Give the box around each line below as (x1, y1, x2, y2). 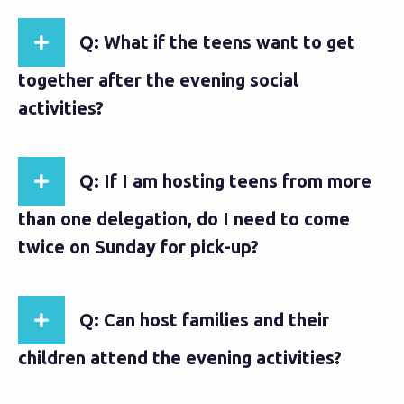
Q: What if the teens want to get (79, 32, 355, 52)
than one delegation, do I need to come (18, 208, 350, 229)
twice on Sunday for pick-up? (18, 236, 259, 257)
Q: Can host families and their (79, 309, 329, 330)
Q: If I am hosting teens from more (79, 170, 372, 191)
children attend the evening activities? (18, 347, 342, 368)
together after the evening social (18, 69, 298, 90)
